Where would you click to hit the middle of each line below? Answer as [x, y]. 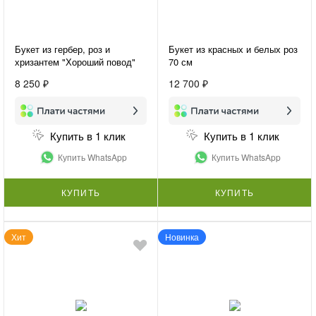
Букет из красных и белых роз [233, 49]
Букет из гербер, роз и [62, 49]
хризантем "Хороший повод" [75, 61]
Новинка [182, 236]
